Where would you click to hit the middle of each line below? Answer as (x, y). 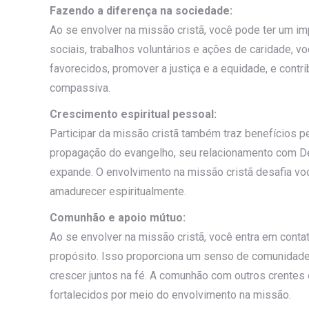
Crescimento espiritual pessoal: (133, 114)
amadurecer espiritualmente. (118, 191)
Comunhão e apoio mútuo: (118, 217)
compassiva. (80, 88)
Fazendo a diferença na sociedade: (141, 10)
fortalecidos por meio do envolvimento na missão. (170, 295)
